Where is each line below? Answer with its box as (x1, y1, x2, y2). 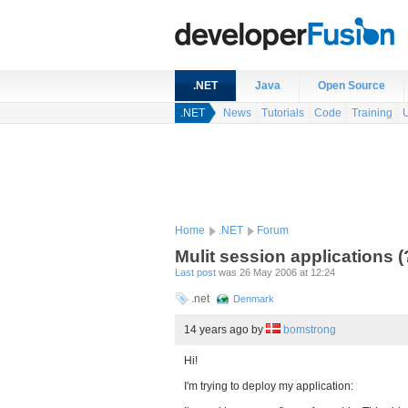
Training (352, 107, 393, 119)
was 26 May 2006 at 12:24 (216, 267, 335, 278)
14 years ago (184, 323, 251, 336)
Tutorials (261, 107, 304, 119)
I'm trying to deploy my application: (184, 380, 353, 393)
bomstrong (283, 323, 336, 336)
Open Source (318, 79, 385, 92)
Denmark (233, 293, 274, 304)
